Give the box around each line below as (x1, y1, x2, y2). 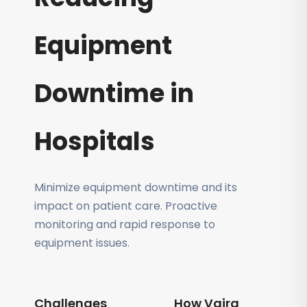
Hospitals (34, 124, 155, 159)
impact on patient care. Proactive (34, 198, 217, 214)
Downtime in (34, 76, 194, 111)
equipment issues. (34, 235, 130, 251)
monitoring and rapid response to (34, 217, 215, 232)
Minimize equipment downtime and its (34, 180, 237, 195)
